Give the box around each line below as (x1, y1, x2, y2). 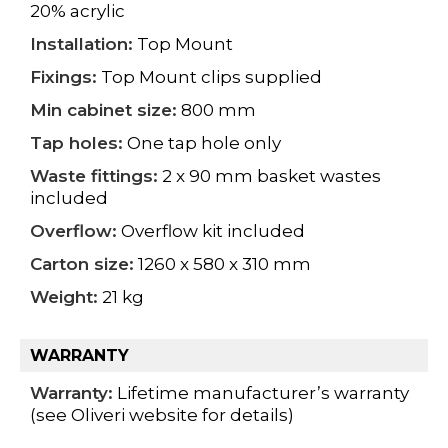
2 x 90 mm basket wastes (158, 166, 381, 187)
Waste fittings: (30, 166, 158, 187)
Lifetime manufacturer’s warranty (113, 383, 409, 404)
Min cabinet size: (30, 100, 177, 121)
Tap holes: (30, 133, 123, 154)
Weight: (30, 287, 98, 308)
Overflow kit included (117, 221, 305, 242)
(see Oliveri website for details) (30, 405, 294, 426)
